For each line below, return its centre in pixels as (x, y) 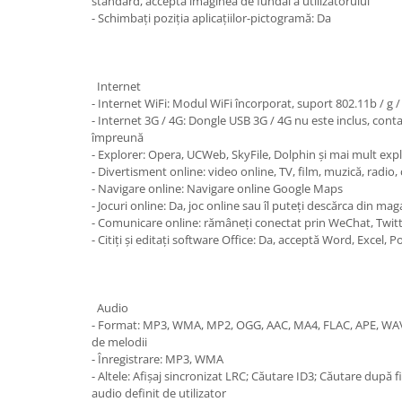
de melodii (119, 342)
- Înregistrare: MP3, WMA (157, 359)
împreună (118, 137)
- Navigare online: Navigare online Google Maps (217, 188)
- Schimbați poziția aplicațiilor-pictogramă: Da (211, 18)
